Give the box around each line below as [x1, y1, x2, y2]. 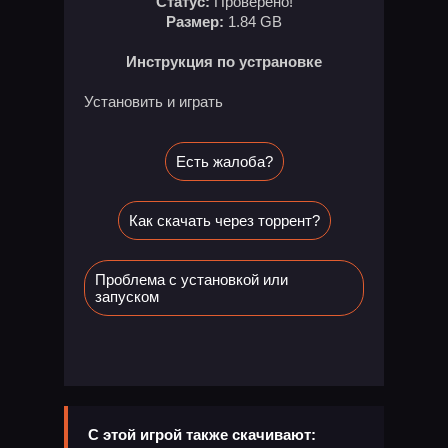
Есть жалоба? [175, 153, 273, 171]
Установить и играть [84, 93, 223, 111]
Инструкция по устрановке [126, 53, 322, 71]
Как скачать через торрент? [128, 212, 320, 230]
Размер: [166, 13, 224, 31]
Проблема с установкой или [95, 271, 288, 289]
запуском [95, 288, 159, 306]
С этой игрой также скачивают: [88, 426, 316, 444]
